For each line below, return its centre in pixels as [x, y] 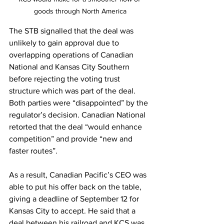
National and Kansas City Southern [70, 66]
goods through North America [80, 11]
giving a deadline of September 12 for [75, 198]
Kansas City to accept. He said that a [73, 210]
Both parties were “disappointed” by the [79, 102]
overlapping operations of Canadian [72, 54]
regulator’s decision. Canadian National [78, 114]
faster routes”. [34, 150]
